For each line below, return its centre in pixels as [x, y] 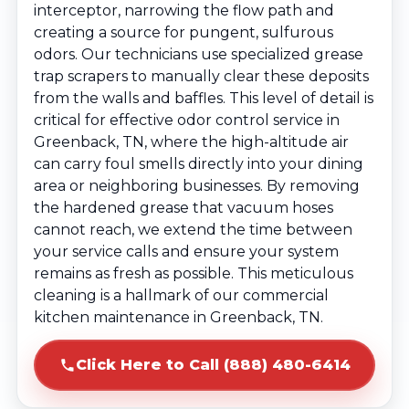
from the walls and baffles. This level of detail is [204, 98]
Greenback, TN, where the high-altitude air [191, 142]
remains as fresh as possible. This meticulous [194, 273]
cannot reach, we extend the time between [193, 230]
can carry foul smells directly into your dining [199, 164]
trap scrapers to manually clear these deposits [201, 76]
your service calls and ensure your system [186, 252]
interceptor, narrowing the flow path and [184, 10]
